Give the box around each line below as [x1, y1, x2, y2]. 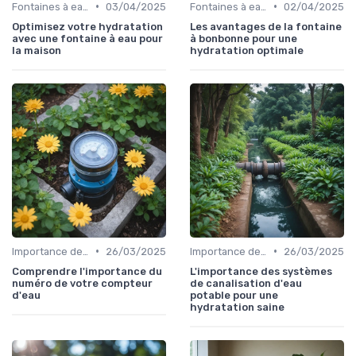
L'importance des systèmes [190, 265, 332, 277]
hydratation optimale [190, 44, 304, 56]
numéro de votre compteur [12, 277, 153, 289]
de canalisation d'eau [190, 277, 302, 289]
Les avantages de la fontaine [190, 20, 342, 33]
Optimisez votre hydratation [12, 20, 163, 33]
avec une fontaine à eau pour [12, 32, 163, 44]
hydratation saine [190, 300, 284, 313]
